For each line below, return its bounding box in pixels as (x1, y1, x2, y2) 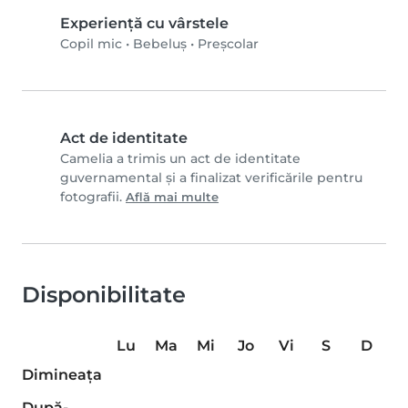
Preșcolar (198, 36, 259, 52)
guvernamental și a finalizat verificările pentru (60, 169, 362, 186)
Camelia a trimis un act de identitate (60, 150, 301, 167)
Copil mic (60, 36, 122, 52)
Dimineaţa (22, 366, 102, 383)
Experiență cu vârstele (60, 15, 229, 32)
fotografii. (60, 189, 126, 205)
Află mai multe (126, 190, 219, 204)
